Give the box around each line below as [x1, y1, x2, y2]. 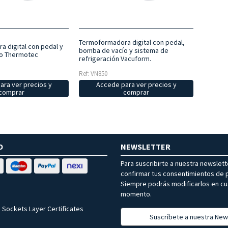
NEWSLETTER [121, 141, 170, 152]
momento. [121, 189, 152, 199]
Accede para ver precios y [96, 80, 177, 90]
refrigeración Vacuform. [78, 54, 151, 64]
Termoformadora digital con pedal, [78, 38, 185, 47]
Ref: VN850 [78, 69, 107, 78]
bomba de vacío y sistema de [78, 46, 168, 55]
